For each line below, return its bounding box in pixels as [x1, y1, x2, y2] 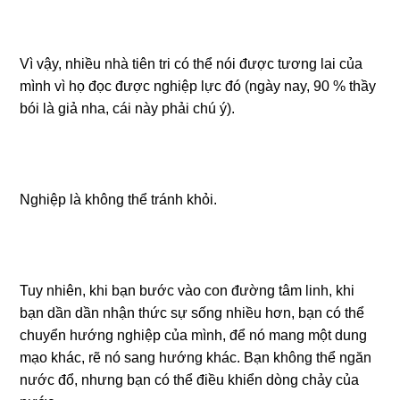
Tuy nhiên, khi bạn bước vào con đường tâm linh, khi [20, 283, 355, 298]
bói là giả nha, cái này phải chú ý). [20, 101, 236, 116]
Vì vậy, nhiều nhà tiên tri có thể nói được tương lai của [20, 56, 363, 71]
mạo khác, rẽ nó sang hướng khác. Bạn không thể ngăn [20, 350, 372, 365]
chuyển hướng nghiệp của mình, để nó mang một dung [20, 328, 368, 343]
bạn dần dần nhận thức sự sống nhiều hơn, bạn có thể [20, 305, 365, 321]
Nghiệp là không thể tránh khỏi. [20, 192, 218, 207]
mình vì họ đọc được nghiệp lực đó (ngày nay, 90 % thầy [20, 79, 377, 94]
